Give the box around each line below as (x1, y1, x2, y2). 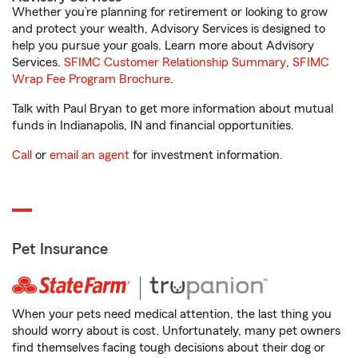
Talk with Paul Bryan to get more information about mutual (12, 102, 333, 115)
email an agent (50, 149, 129, 161)
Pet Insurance (12, 241, 108, 257)
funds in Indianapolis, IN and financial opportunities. (12, 119, 294, 132)
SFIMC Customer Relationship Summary (64, 56, 286, 69)
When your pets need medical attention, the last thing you (12, 308, 332, 320)
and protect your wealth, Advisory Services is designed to (12, 22, 325, 35)
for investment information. (129, 149, 283, 161)
